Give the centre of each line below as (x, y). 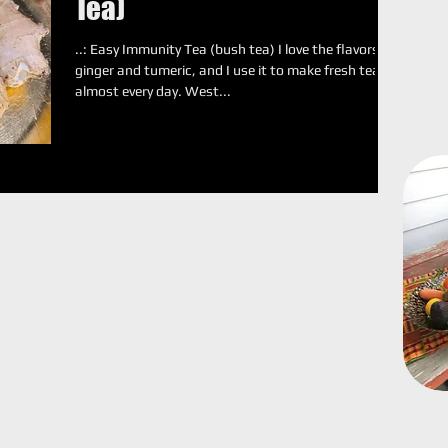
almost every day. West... (153, 91)
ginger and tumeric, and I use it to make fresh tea (227, 70)
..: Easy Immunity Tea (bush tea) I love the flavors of (235, 49)
